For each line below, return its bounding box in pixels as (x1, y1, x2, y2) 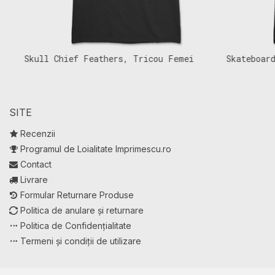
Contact (20, 159, 52, 169)
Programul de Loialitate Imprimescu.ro (20, 144, 171, 154)
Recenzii (20, 128, 55, 139)
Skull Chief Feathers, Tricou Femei (9, 53, 179, 64)
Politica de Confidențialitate (20, 220, 131, 231)
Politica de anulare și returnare (20, 205, 144, 215)
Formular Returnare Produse (20, 190, 134, 200)
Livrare (20, 174, 48, 185)
